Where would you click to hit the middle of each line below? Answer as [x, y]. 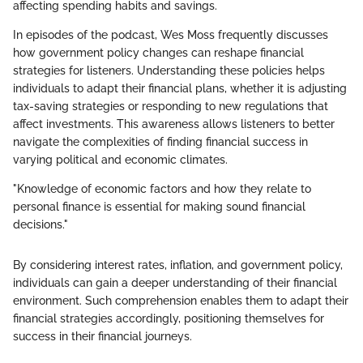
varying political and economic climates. [120, 159]
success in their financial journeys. [102, 336]
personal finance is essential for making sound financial [159, 206]
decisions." [41, 224]
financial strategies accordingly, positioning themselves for [169, 318]
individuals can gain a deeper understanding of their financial [175, 282]
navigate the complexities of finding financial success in [160, 141]
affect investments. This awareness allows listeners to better [174, 124]
